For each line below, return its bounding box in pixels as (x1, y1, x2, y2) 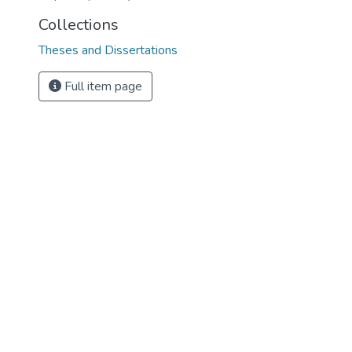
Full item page (61, 78, 142, 95)
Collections (38, 14, 119, 35)
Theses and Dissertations (38, 42, 178, 59)
